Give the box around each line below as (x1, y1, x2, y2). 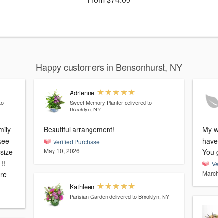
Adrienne (69, 88, 94, 98)
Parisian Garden (69, 192, 108, 200)
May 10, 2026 (44, 146, 80, 155)
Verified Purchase (53, 137, 100, 146)
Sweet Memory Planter (69, 98, 123, 107)
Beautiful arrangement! (44, 125, 114, 135)
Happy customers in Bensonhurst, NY (36, 60, 182, 73)
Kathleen (69, 182, 94, 192)
